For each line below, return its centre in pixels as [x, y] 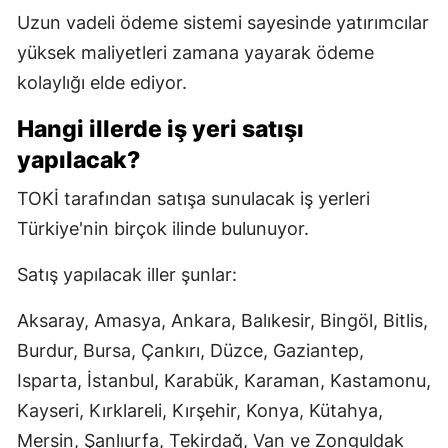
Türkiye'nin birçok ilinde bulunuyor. [163, 228]
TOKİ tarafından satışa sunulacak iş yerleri [193, 198]
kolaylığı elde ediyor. [102, 82]
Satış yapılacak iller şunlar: [127, 274]
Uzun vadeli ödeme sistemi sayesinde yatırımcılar [223, 22]
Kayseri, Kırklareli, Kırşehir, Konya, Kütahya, [200, 410]
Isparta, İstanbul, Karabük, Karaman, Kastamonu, [224, 380]
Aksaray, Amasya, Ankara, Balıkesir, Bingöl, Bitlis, [222, 320]
